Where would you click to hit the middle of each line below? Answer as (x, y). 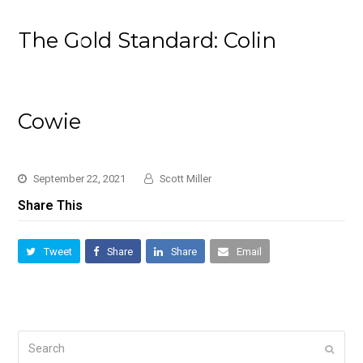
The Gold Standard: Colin (147, 40)
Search (36, 339)
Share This (51, 205)
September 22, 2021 (80, 179)
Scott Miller (186, 179)
